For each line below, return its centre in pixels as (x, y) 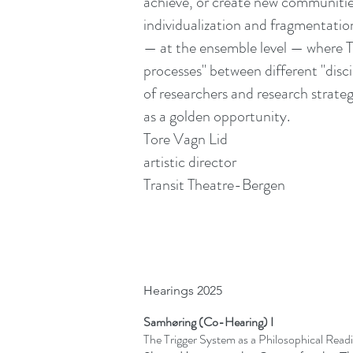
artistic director (190, 162)
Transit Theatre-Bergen (214, 185)
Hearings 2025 (183, 290)
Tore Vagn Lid (186, 139)
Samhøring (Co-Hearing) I (208, 322)
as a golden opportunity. (217, 116)
